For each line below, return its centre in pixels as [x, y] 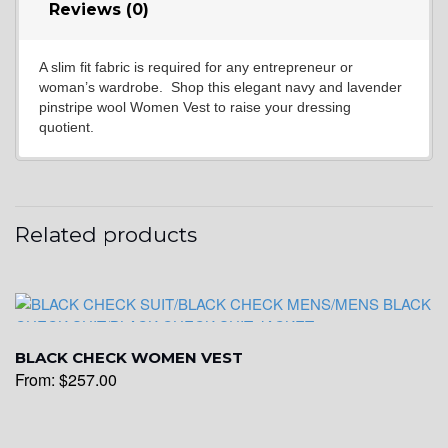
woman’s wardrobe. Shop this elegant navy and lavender [220, 87]
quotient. [66, 127]
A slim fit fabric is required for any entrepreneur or [195, 67]
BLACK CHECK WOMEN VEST [129, 357]
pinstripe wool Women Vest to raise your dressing [194, 107]
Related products [106, 234]
